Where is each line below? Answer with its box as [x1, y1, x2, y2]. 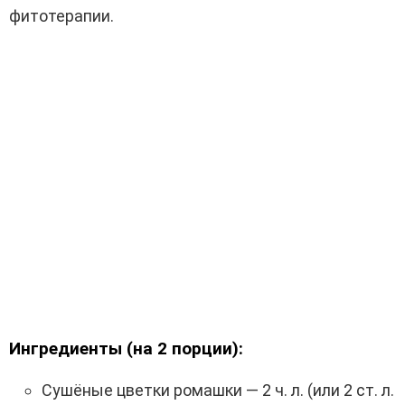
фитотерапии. [9, 6, 114, 26]
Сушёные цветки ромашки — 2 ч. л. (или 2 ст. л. [42, 381, 394, 400]
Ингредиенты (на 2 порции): [9, 338, 243, 360]
